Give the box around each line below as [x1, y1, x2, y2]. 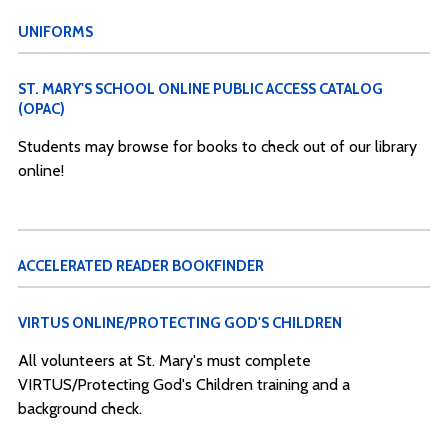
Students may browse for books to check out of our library [17, 137, 417, 157]
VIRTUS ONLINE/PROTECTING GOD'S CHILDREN [17, 314, 342, 333]
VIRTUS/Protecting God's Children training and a [17, 375, 350, 395]
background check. [17, 399, 150, 419]
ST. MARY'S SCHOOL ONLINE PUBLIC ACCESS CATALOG [17, 80, 383, 99]
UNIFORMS [17, 23, 93, 42]
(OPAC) [17, 100, 65, 119]
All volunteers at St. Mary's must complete [17, 351, 311, 371]
